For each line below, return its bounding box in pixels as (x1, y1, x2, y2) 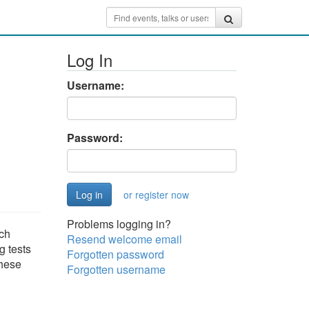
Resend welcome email (66, 231, 182, 247)
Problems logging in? (66, 216, 171, 232)
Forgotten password (66, 246, 164, 262)
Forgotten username (66, 261, 166, 277)
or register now (123, 188, 189, 201)
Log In (66, 48, 112, 72)
